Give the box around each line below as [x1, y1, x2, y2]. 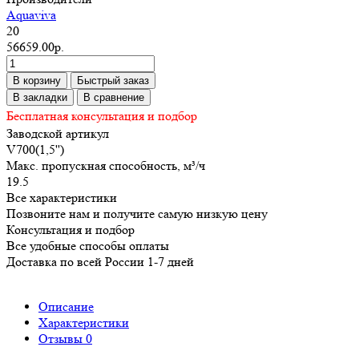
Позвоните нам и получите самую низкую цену [6, 205, 268, 221]
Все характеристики [6, 189, 117, 205]
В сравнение [83, 91, 144, 103]
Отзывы [38, 330, 86, 346]
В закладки [13, 91, 67, 103]
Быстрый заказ [77, 74, 149, 87]
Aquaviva [6, 6, 56, 22]
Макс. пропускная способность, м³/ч [6, 157, 205, 173]
